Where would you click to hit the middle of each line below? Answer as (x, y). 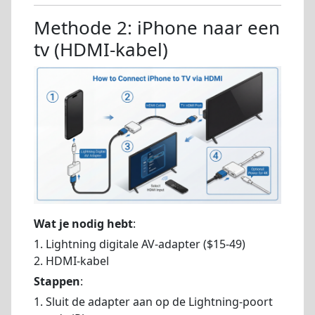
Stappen (57, 281)
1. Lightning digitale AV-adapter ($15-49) (140, 244)
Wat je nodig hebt (83, 224)
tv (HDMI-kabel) (101, 49)
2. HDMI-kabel (71, 261)
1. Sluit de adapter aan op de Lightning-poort (153, 301)
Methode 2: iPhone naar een (157, 27)
